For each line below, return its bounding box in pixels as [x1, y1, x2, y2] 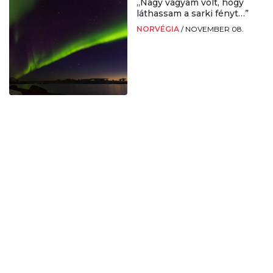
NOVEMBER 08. [185, 24, 244, 34]
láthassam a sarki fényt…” [136, 7, 249, 19]
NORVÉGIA [136, 24, 181, 34]
